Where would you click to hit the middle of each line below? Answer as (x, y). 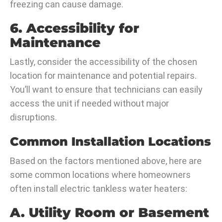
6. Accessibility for (75, 28)
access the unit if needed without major (89, 104)
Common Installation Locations (111, 142)
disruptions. (33, 117)
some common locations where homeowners (100, 175)
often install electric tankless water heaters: (99, 189)
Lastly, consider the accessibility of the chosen (104, 62)
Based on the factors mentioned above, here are (106, 161)
